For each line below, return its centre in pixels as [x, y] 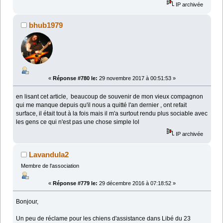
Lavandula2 [49, 154]
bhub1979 [46, 25]
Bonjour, [27, 201]
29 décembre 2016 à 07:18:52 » [137, 183]
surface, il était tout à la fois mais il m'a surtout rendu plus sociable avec [112, 113]
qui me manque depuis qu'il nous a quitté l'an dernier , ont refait [102, 105]
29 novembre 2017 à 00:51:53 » [137, 78]
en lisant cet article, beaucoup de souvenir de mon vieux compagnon [110, 96]
